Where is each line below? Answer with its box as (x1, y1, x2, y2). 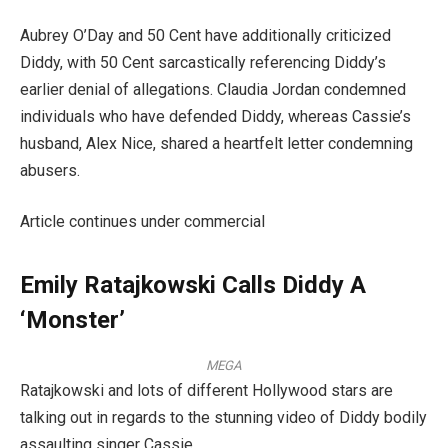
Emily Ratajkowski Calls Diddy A (20, 270, 366, 299)
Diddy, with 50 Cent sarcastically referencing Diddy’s (20, 52, 386, 72)
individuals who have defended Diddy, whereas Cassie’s (20, 106, 411, 126)
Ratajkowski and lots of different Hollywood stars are (20, 381, 393, 401)
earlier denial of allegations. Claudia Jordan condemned (20, 79, 406, 99)
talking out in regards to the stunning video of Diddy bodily (20, 408, 427, 428)
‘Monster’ (20, 305, 125, 334)
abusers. (20, 160, 80, 180)
